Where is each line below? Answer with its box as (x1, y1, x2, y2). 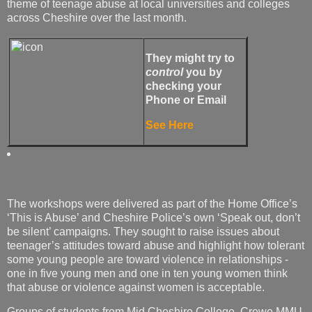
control (146, 65, 183, 78)
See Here (146, 118, 194, 131)
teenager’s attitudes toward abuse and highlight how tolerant (7, 239, 304, 251)
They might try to (146, 52, 235, 64)
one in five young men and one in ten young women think (7, 267, 288, 279)
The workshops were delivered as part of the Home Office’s (7, 197, 297, 210)
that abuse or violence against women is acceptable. (7, 281, 265, 293)
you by (183, 65, 222, 78)
